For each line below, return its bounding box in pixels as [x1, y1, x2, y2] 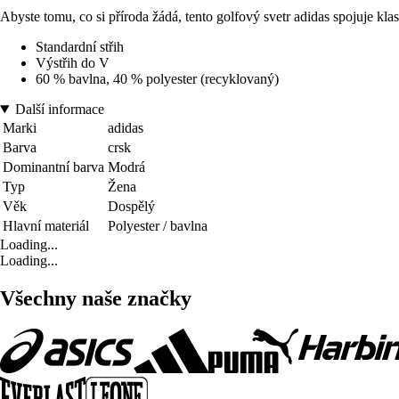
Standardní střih [36, 38, 124, 54]
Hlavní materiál [3, 217, 89, 233]
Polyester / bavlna [108, 217, 208, 233]
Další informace [14, 101, 104, 117]
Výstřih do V [36, 54, 110, 70]
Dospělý [108, 198, 155, 214]
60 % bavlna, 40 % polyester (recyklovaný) [36, 70, 279, 86]
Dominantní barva [3, 159, 104, 175]
